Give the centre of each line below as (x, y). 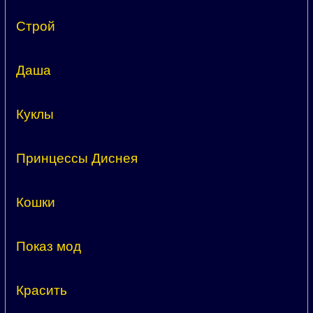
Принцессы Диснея (77, 159)
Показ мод (49, 247)
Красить (42, 291)
